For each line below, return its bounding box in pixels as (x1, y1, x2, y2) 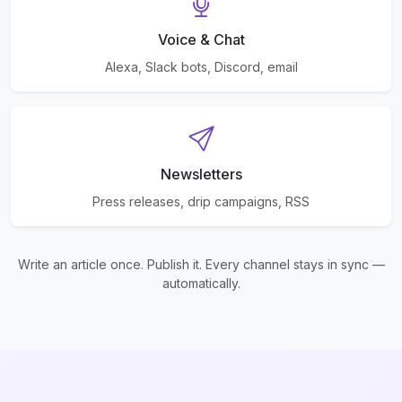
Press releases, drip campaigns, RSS (92, 193, 310, 209)
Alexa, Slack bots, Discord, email (104, 58, 298, 74)
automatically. (162, 275, 240, 291)
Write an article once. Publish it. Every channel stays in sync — (17, 256, 385, 272)
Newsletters (160, 164, 242, 183)
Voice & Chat (157, 30, 245, 48)
